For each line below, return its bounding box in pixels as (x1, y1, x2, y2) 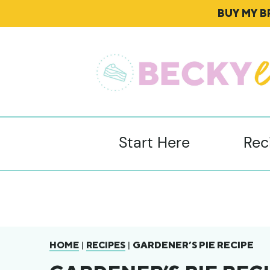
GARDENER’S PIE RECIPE (133, 239, 254, 251)
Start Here (119, 133, 190, 152)
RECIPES (86, 240, 125, 250)
